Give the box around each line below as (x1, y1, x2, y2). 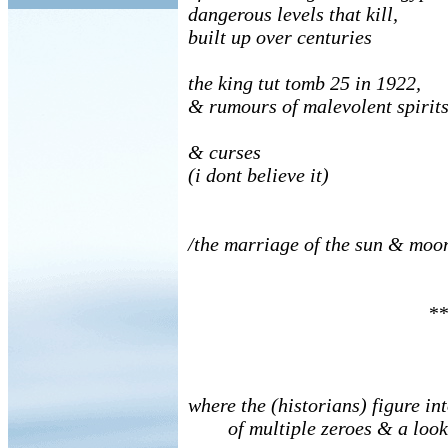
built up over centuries (188, 26, 372, 48)
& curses (188, 141, 261, 163)
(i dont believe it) (188, 164, 329, 186)
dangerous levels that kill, (188, 3, 398, 25)
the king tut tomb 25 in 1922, (188, 72, 421, 94)
